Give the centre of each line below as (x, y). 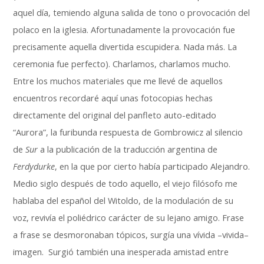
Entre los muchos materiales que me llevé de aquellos (118, 81)
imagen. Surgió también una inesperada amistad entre (121, 252)
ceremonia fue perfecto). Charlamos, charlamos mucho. (122, 64)
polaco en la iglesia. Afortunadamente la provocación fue (124, 30)
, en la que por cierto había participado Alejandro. (153, 166)
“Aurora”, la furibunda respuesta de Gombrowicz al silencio (128, 132)
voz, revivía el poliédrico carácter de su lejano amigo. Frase (129, 218)
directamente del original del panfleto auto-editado (115, 115)
